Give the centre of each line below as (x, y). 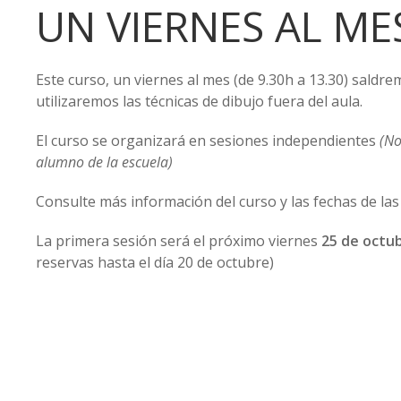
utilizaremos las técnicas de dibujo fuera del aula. (199, 101)
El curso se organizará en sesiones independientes (206, 141)
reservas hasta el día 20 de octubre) (155, 262)
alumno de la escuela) (104, 162)
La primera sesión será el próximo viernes (179, 241)
